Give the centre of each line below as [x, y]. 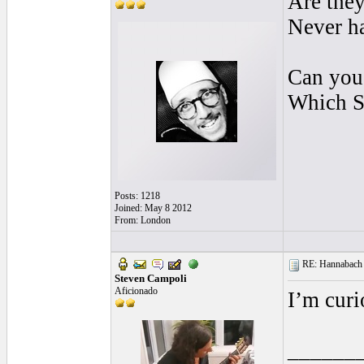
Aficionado [136, 291]
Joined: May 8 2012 [153, 208]
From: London [143, 220]
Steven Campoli [151, 278]
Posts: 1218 [137, 196]
